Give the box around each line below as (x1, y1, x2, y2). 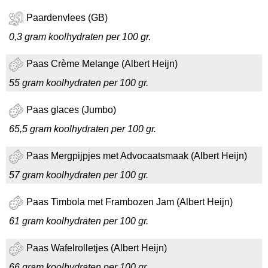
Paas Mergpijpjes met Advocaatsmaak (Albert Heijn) (26, 151, 247, 162)
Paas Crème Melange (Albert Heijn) (26, 59, 178, 69)
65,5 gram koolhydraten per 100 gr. (9, 124, 156, 134)
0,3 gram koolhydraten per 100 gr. (9, 32, 151, 42)
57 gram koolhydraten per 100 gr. (9, 170, 148, 180)
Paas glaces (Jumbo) (26, 105, 116, 115)
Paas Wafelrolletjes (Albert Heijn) (26, 243, 167, 254)
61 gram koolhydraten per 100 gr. (9, 216, 148, 226)
